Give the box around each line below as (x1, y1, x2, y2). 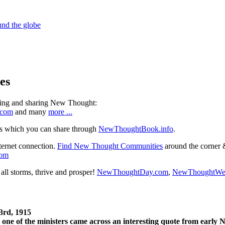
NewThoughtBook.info (98, 124, 173, 133)
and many (13, 107, 48, 116)
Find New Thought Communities (57, 141, 163, 150)
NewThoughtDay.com (97, 167, 168, 176)
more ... (48, 107, 72, 116)
